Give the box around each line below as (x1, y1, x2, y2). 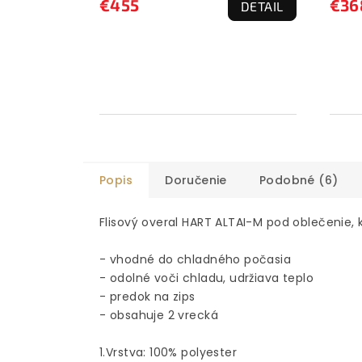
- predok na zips (99, 288, 196, 305)
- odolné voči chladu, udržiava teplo (99, 270, 314, 287)
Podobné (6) (259, 172, 339, 189)
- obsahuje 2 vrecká (99, 307, 218, 324)
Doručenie (165, 172, 227, 189)
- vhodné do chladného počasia (99, 251, 292, 268)
